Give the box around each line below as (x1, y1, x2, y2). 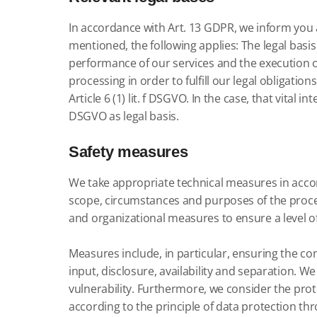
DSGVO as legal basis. (69, 108, 179, 124)
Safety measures (69, 143, 188, 161)
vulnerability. (69, 281, 134, 296)
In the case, (191, 91, 250, 106)
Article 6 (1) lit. (69, 91, 140, 106)
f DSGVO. (142, 91, 189, 106)
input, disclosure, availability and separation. (69, 263, 296, 279)
